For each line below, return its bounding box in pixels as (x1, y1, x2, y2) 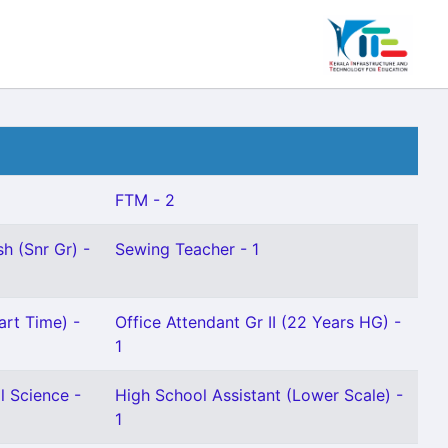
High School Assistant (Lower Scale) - (115, 385, 403, 405)
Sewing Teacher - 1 (115, 239, 259, 259)
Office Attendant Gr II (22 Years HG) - (115, 312, 401, 332)
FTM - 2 (115, 190, 175, 210)
